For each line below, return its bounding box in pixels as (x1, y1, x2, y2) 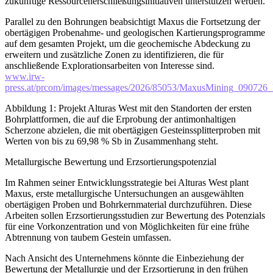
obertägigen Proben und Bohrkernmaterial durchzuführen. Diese (5, 199, 252, 210)
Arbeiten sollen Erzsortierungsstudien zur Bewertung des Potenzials (5, 210, 265, 221)
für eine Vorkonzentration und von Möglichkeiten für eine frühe (5, 221, 249, 232)
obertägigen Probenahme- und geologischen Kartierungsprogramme (5, 27, 265, 38)
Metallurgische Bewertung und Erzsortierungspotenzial (5, 156, 216, 167)
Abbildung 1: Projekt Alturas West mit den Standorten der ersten (5, 102, 252, 113)
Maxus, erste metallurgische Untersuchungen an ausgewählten (5, 188, 244, 199)
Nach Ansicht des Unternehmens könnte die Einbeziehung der (5, 252, 244, 263)
